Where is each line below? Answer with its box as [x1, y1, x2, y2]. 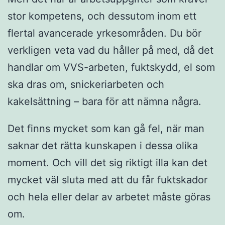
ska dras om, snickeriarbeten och [8, 78, 164, 91]
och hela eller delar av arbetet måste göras [8, 191, 210, 203]
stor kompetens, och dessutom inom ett [8, 10, 196, 23]
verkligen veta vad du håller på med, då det [8, 44, 213, 57]
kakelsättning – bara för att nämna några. [8, 95, 201, 108]
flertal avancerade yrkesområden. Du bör [8, 27, 201, 40]
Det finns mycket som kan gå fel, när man [8, 123, 204, 135]
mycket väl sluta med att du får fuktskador [8, 174, 207, 186]
